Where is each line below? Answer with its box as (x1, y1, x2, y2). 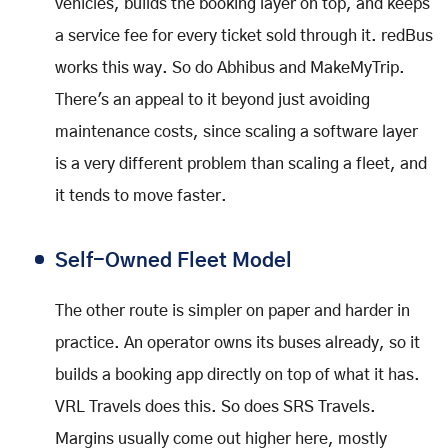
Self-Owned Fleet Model (55, 251, 292, 272)
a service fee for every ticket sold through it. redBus (55, 28, 433, 45)
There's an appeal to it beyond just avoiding (55, 92, 370, 109)
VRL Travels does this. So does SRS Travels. (55, 399, 376, 416)
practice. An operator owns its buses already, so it (55, 335, 420, 352)
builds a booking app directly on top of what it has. (55, 367, 420, 384)
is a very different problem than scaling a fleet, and (55, 156, 427, 173)
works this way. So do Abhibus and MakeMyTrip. (55, 60, 405, 77)
